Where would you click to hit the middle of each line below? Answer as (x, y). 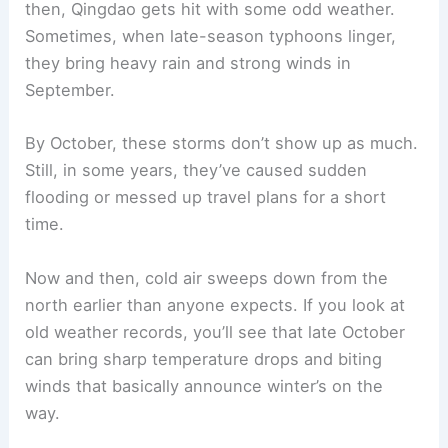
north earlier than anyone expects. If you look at (215, 304)
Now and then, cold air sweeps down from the (207, 277)
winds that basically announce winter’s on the (204, 385)
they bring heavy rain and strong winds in (188, 63)
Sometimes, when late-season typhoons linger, (211, 36)
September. (70, 90)
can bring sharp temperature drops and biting (204, 358)
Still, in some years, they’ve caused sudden (196, 170)
